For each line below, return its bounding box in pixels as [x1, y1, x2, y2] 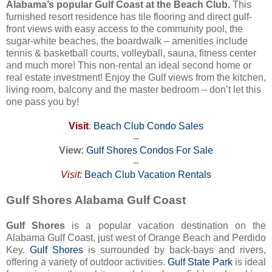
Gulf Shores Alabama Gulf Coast [6, 194, 186, 207]
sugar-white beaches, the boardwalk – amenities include [6, 36, 248, 47]
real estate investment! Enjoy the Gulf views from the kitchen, [6, 72, 266, 83]
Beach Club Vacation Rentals [84, 169, 211, 180]
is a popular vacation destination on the [65, 220, 266, 231]
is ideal [233, 257, 266, 268]
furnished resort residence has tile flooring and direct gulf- [6, 12, 252, 22]
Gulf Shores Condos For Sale [86, 145, 213, 156]
